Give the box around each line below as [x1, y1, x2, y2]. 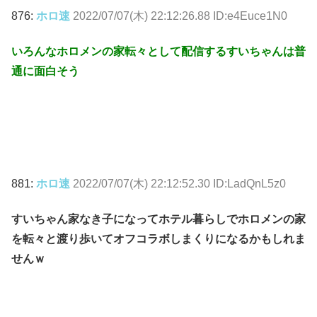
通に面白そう [11, 65, 79, 78]
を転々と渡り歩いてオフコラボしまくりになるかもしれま [11, 233, 306, 246]
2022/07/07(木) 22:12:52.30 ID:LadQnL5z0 [73, 177, 286, 190]
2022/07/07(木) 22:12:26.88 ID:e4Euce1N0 [73, 10, 287, 23]
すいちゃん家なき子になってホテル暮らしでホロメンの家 [11, 213, 306, 226]
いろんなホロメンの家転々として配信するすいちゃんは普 [11, 45, 306, 58]
